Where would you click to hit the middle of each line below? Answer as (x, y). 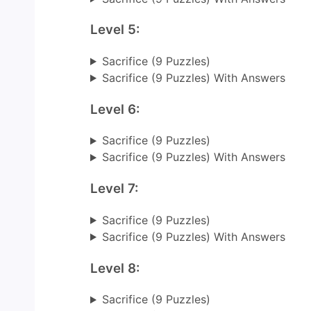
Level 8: (115, 268)
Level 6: (115, 109)
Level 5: (115, 30)
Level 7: (114, 189)
